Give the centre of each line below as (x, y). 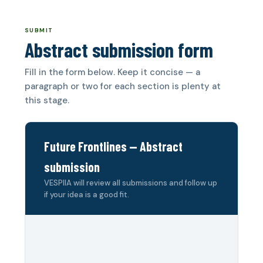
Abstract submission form (119, 50)
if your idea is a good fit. (87, 195)
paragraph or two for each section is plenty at (123, 86)
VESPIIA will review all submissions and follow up (131, 183)
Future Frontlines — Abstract (113, 146)
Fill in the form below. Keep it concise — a (112, 72)
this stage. (47, 100)
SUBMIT (39, 30)
